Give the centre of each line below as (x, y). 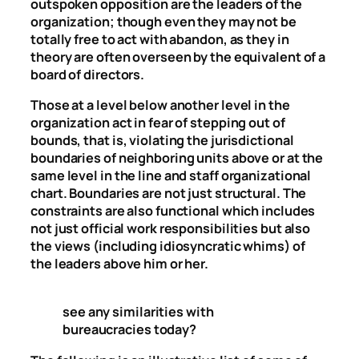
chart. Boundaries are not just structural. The (169, 194)
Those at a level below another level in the (160, 105)
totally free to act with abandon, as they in (160, 39)
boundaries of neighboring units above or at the (177, 158)
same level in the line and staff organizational (171, 176)
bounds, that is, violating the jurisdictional (162, 141)
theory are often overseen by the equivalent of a (178, 56)
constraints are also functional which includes (173, 211)
